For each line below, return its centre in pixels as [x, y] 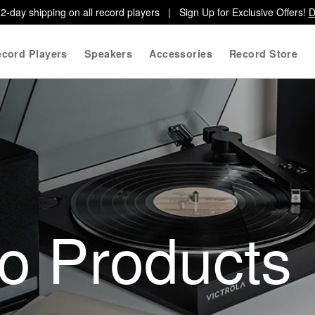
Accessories [181, 54]
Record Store [264, 54]
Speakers [108, 54]
